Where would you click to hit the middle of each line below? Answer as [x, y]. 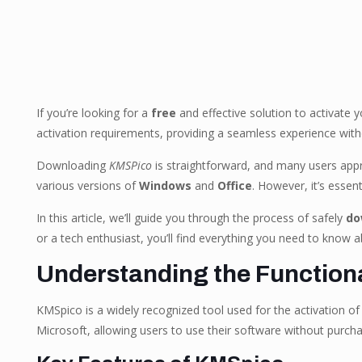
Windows [165, 185]
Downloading [72, 165]
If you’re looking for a [93, 113]
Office [234, 185]
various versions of [87, 185]
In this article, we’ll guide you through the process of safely [191, 218]
